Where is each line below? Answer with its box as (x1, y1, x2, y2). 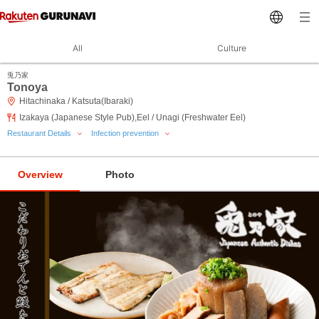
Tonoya (7, 81, 48, 93)
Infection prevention (91, 129, 161, 137)
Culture (216, 43, 246, 53)
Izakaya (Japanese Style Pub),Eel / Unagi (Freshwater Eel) (19, 113, 246, 122)
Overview (17, 169, 63, 180)
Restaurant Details (7, 129, 73, 137)
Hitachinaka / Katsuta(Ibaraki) (19, 96, 133, 106)
